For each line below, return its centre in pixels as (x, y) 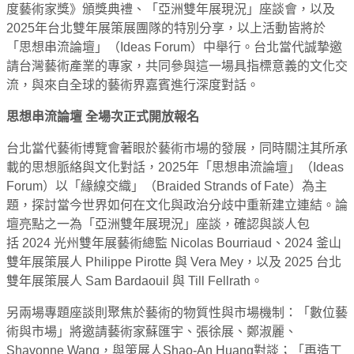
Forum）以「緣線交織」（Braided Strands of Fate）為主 (167, 186)
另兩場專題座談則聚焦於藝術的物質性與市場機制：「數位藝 (177, 312)
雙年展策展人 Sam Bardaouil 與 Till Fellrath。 (135, 281)
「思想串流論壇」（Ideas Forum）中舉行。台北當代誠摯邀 (174, 47)
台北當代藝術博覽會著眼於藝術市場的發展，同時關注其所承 (177, 148)
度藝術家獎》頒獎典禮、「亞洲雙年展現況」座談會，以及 (171, 9)
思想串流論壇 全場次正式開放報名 (103, 116)
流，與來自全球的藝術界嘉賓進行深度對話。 (133, 85)
